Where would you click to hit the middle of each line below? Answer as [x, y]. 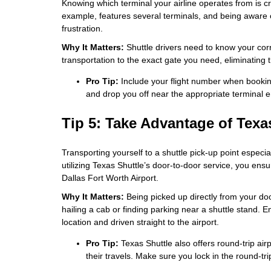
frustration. [82, 28]
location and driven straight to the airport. [140, 222]
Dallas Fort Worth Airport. [110, 178]
